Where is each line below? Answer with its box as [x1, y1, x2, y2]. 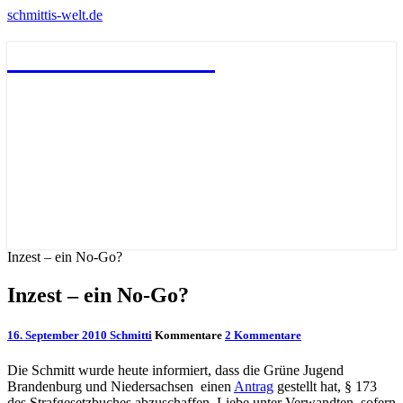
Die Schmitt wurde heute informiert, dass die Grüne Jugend [7, 362, 344, 378]
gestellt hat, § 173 [273, 378, 377, 394]
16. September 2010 [7, 327, 110, 342]
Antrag [234, 378, 273, 394]
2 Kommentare [225, 327, 301, 342]
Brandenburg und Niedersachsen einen [7, 378, 234, 394]
